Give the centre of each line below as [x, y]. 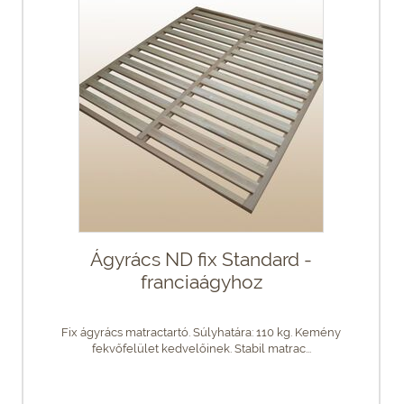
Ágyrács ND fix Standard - [201, 259]
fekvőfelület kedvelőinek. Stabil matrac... [201, 348]
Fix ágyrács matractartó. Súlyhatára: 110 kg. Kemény [201, 332]
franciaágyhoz [201, 281]
